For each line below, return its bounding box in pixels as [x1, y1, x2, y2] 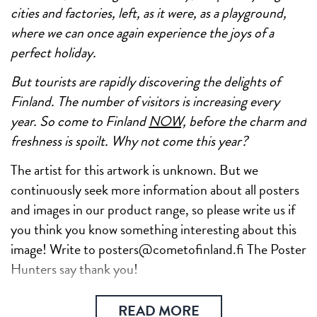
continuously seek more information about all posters [11, 178, 299, 200]
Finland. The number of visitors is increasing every [11, 90, 279, 112]
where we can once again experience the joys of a [11, 21, 274, 43]
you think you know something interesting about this [11, 218, 296, 240]
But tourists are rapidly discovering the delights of [11, 70, 280, 92]
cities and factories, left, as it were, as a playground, [11, 1, 287, 23]
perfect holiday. [11, 41, 96, 63]
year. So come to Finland [11, 110, 149, 132]
